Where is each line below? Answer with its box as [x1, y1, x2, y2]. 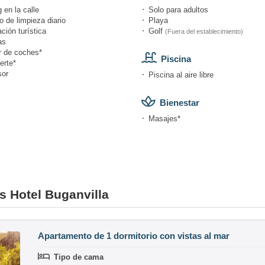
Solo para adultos [148, 5, 208, 14]
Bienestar [160, 97, 199, 108]
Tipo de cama [54, 252, 104, 261]
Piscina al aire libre [148, 70, 214, 79]
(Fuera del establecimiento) [165, 27, 243, 35]
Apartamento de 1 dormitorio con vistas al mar [38, 230, 230, 241]
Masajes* [148, 114, 180, 123]
